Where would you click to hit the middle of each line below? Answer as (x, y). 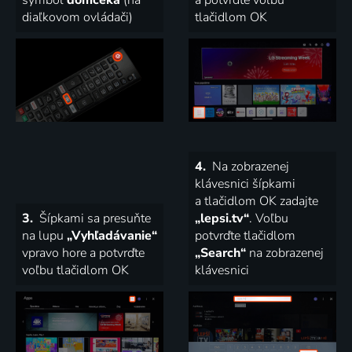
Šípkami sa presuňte (93, 218)
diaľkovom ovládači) (77, 17)
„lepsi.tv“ (222, 218)
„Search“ (220, 253)
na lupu (44, 235)
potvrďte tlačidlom (245, 235)
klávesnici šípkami (245, 183)
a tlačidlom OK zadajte (257, 201)
